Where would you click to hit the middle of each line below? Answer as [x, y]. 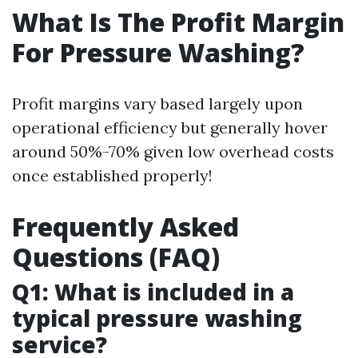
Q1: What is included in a [153, 292]
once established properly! [112, 175]
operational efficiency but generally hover [170, 127]
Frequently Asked [125, 227]
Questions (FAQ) [116, 257]
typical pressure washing [157, 318]
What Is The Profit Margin [178, 22]
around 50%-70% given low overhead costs [173, 151]
